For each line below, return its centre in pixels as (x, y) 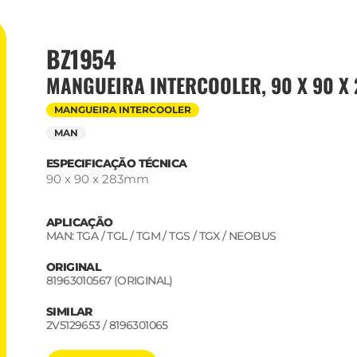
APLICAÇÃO (80, 222)
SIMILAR (69, 311)
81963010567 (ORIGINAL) (110, 280)
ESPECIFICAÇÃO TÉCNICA (117, 164)
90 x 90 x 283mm (98, 179)
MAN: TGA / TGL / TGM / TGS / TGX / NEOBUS (161, 235)
